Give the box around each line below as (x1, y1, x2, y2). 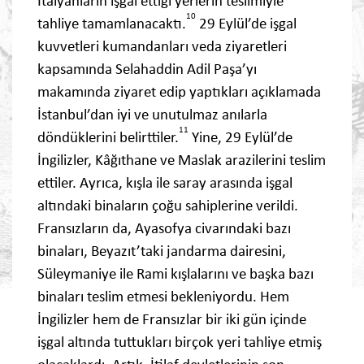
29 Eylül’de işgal (196, 14, 297, 33)
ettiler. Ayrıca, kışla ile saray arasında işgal (37, 173, 292, 193)
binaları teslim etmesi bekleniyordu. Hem (37, 287, 289, 306)
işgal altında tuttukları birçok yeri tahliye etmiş (37, 332, 322, 352)
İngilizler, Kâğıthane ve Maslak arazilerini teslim (37, 150, 326, 170)
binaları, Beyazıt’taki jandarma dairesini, (37, 241, 286, 261)
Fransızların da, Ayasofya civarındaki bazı (37, 219, 291, 238)
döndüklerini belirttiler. (37, 128, 179, 147)
